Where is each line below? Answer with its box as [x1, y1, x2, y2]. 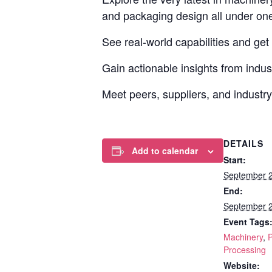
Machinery [223, 230, 263, 243]
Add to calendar [132, 144, 198, 157]
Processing [223, 243, 266, 256]
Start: [223, 153, 246, 166]
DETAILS [223, 137, 263, 149]
